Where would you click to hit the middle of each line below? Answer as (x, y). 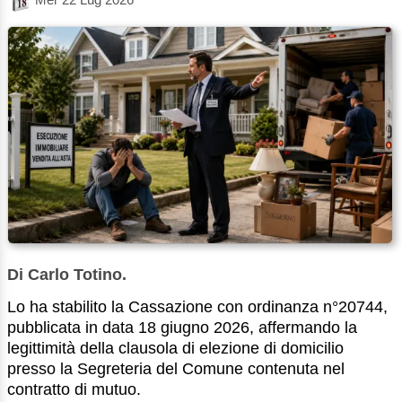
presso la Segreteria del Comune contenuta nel (176, 368)
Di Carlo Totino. (67, 274)
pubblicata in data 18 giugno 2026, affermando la (182, 327)
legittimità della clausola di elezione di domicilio (175, 348)
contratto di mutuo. (74, 389)
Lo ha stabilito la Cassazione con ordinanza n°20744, (197, 306)
